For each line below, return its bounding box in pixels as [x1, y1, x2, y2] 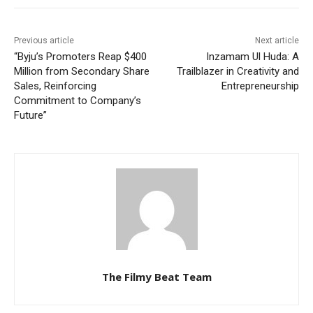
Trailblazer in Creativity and [176, 65, 299, 78]
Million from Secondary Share [14, 65, 150, 78]
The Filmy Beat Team [101, 270, 212, 284]
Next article [254, 36, 299, 46]
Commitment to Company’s [14, 94, 141, 108]
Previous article [14, 36, 74, 46]
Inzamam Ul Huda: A [205, 50, 299, 64]
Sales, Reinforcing [14, 80, 96, 93]
